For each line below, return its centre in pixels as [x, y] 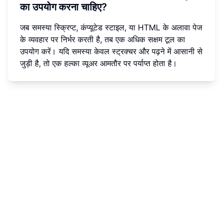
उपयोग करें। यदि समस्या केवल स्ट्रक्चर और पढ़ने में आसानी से [111, 51]
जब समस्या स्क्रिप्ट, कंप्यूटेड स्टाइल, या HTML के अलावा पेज [111, 27]
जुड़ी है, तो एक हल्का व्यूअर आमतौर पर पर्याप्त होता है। [99, 63]
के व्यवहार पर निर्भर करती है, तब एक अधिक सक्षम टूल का [103, 39]
